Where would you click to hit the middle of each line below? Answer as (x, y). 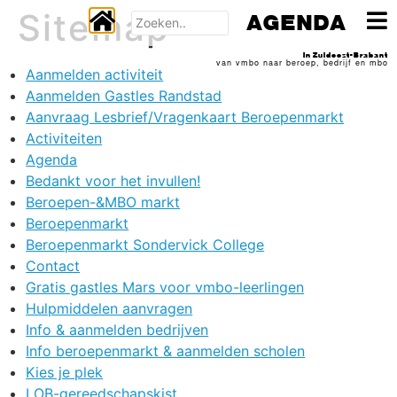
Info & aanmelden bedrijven (117, 330)
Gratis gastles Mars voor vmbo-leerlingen (165, 287)
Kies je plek (65, 372)
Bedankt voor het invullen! (113, 181)
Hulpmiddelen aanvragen (109, 308)
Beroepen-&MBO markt (103, 202)
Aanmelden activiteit (95, 74)
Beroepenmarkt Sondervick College (145, 245)
